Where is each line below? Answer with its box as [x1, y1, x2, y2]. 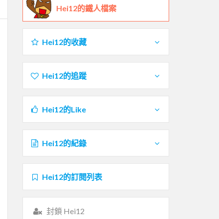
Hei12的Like [42, 104, 86, 114]
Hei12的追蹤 [42, 70, 87, 80]
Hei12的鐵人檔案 [56, 3, 116, 13]
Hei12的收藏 [42, 37, 87, 46]
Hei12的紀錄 [42, 138, 87, 148]
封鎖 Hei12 [46, 206, 85, 216]
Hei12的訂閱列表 [42, 172, 102, 181]
